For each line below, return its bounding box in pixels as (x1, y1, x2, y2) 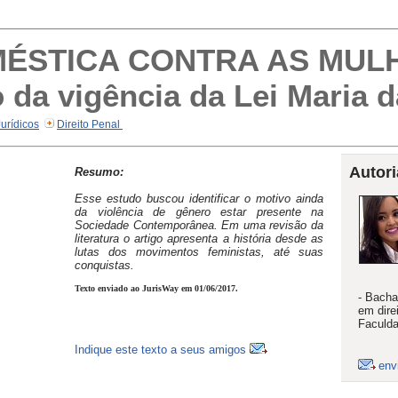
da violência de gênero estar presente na (75, 204, 323, 219)
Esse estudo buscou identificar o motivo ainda (75, 191, 323, 205)
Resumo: (75, 164, 123, 179)
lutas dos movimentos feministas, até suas (75, 244, 323, 259)
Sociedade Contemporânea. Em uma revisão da (75, 218, 323, 232)
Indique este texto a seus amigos (75, 342, 250, 356)
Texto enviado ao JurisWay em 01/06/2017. (75, 283, 238, 293)
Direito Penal (57, 118, 123, 131)
